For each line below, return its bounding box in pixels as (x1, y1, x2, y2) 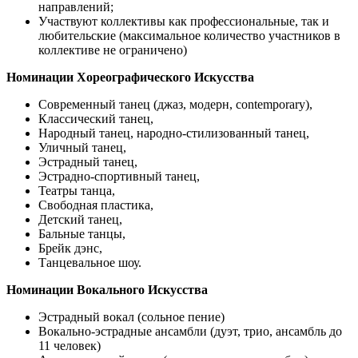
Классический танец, (38, 111, 153, 125)
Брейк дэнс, (38, 241, 102, 255)
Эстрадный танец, (38, 154, 137, 169)
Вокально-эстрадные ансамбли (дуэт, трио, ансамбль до (38, 324, 342, 338)
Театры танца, (38, 183, 115, 197)
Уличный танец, (38, 140, 126, 154)
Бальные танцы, (38, 226, 125, 241)
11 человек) (38, 338, 101, 352)
